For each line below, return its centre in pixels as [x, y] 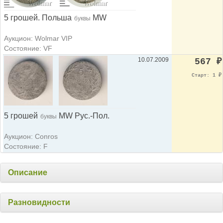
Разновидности [39, 203]
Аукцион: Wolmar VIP [38, 39]
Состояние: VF [28, 49]
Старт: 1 [205, 76]
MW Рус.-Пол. [83, 116]
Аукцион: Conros [31, 137]
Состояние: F [26, 147]
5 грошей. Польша [38, 18]
